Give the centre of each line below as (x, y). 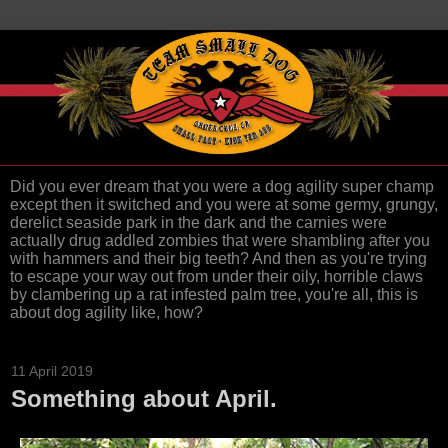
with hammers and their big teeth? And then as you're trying (218, 259)
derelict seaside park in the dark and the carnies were (198, 223)
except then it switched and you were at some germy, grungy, (224, 205)
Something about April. (144, 399)
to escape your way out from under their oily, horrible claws (216, 277)
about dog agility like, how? (106, 313)
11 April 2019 (52, 371)
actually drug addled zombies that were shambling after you (220, 241)
